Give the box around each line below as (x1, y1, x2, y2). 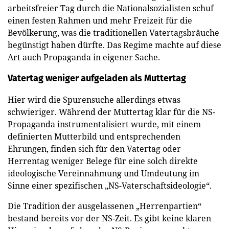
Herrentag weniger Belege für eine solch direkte (8, 155, 198, 167)
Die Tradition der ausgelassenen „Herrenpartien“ (8, 200, 201, 212)
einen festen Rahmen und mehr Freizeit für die (8, 14, 192, 26)
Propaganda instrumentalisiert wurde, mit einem (8, 118, 201, 130)
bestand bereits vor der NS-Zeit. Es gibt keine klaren (8, 212, 211, 224)
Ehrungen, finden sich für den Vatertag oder (8, 143, 181, 154)
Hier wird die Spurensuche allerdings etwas (8, 94, 180, 105)
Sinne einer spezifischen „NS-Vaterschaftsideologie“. (8, 179, 212, 191)
